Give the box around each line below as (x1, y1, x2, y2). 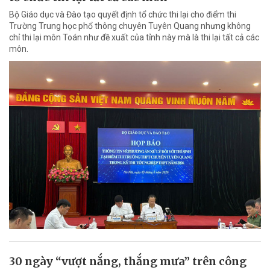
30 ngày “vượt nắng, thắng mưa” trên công (9, 254, 246, 268)
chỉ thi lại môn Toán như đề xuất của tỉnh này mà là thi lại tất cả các (9, 33, 259, 43)
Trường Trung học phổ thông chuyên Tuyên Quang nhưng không (9, 21, 251, 31)
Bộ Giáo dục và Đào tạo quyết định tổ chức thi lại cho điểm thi (9, 10, 236, 20)
